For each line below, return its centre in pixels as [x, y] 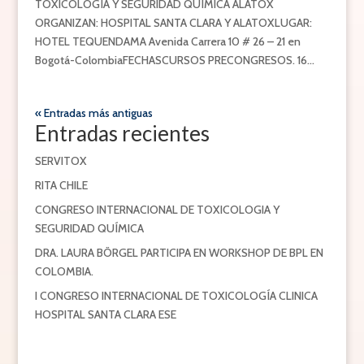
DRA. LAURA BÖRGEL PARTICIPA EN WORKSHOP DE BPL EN [179, 253]
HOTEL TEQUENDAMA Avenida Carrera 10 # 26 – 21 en [167, 42]
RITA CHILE [61, 186]
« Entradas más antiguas [93, 113]
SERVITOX [61, 161]
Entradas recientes [122, 134]
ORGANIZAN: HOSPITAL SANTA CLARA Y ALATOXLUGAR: [173, 23]
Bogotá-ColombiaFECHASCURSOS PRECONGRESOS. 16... [174, 61]
